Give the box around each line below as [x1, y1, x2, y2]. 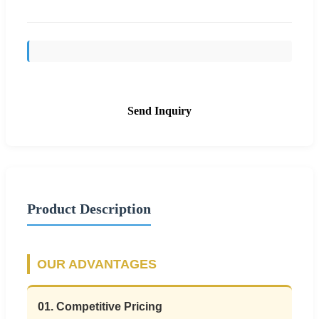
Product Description [27, 200, 151, 216]
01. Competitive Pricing [38, 300, 162, 313]
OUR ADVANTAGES [37, 256, 157, 271]
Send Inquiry [127, 104, 192, 117]
